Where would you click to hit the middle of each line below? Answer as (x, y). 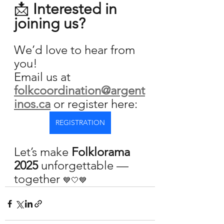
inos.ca (32, 104)
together (38, 179)
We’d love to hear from (76, 50)
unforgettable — (85, 165)
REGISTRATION (80, 122)
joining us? (50, 23)
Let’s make (43, 152)
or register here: (95, 104)
